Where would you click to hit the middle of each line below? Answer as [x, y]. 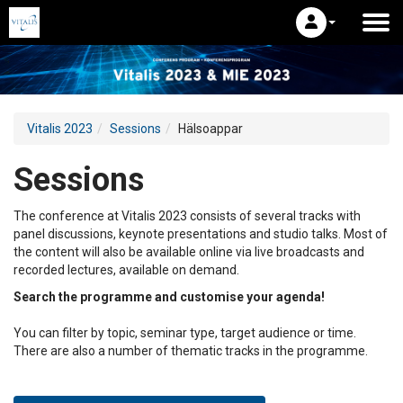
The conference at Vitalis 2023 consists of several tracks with [187, 215]
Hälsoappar [210, 128]
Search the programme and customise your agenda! [169, 296]
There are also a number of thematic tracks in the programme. [191, 350]
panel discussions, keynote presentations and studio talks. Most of [201, 233]
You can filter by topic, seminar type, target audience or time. [185, 332]
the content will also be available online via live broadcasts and [189, 251]
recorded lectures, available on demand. [126, 269]
